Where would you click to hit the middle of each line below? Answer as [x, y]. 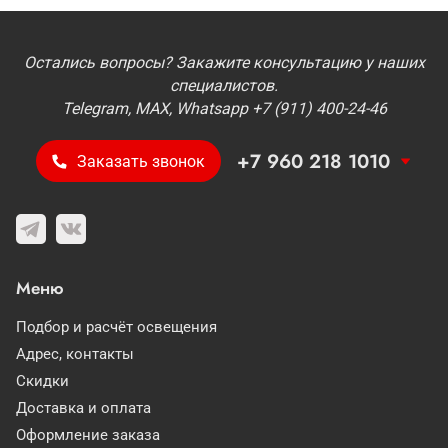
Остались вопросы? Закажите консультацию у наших [224, 62]
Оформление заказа [88, 435]
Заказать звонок [140, 161]
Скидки [42, 381]
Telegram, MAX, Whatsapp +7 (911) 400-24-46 [224, 108]
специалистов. [224, 85]
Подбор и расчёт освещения [116, 327]
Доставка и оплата [83, 408]
